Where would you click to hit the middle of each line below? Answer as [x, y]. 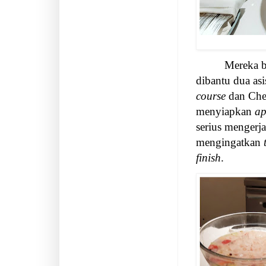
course [211, 96]
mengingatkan [230, 142]
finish [208, 158]
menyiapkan [225, 112]
